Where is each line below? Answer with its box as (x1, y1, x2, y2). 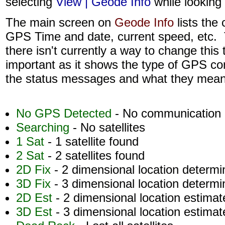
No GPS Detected (16, 106, 111, 120)
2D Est (16, 191, 56, 204)
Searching (16, 121, 69, 134)
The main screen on (6, 16, 115, 29)
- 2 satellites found (44, 149, 145, 162)
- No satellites (69, 121, 145, 134)
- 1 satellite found (48, 135, 139, 148)
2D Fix (16, 163, 54, 176)
